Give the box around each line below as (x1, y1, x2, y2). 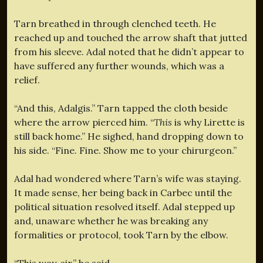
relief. (14, 73, 40, 86)
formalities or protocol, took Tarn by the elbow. (14, 228, 228, 241)
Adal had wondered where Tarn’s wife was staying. (14, 172, 241, 184)
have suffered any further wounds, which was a (14, 59, 224, 72)
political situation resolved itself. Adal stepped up (14, 200, 235, 213)
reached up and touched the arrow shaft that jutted (14, 31, 247, 43)
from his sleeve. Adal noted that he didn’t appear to (14, 45, 244, 58)
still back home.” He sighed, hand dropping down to (14, 130, 244, 142)
